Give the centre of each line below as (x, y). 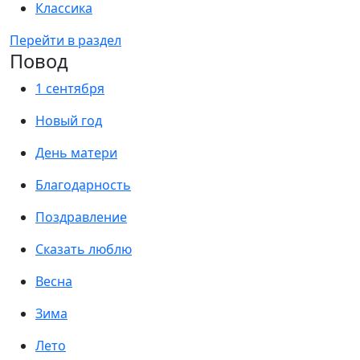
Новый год (69, 121)
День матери (76, 153)
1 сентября (70, 88)
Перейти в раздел (65, 40)
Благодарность (83, 185)
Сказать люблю (84, 249)
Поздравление (81, 217)
